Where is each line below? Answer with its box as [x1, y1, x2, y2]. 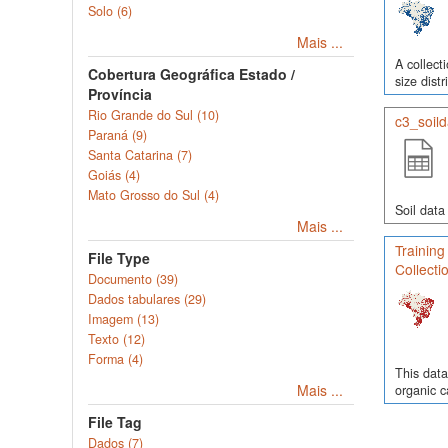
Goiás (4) [88, 166, 140, 184]
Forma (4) [88, 350, 143, 368]
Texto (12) [88, 330, 145, 348]
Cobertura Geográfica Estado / [88, 64, 295, 84]
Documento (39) [88, 270, 178, 288]
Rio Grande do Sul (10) [88, 106, 219, 124]
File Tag [88, 412, 142, 432]
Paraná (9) [88, 126, 147, 144]
